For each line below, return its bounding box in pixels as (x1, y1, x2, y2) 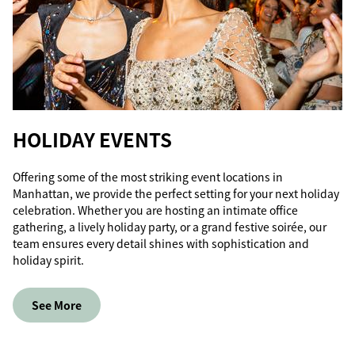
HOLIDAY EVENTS (13, 125, 172, 153)
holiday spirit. (13, 252, 84, 268)
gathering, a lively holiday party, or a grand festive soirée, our (13, 219, 326, 235)
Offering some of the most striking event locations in (13, 169, 283, 185)
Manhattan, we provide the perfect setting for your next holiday (13, 185, 339, 201)
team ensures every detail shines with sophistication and (13, 235, 309, 251)
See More (32, 297, 82, 313)
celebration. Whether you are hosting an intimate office (13, 202, 298, 218)
